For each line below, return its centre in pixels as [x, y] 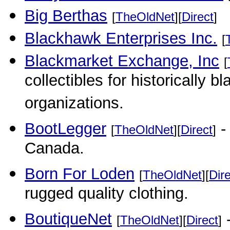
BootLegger [65, 129]
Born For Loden [80, 174]
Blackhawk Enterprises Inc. [121, 38]
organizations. [74, 105]
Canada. [54, 150]
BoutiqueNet [68, 219]
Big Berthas [66, 16]
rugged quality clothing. [107, 195]
